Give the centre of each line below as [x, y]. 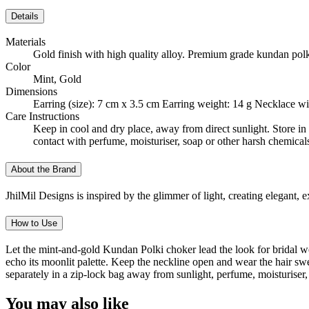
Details [25, 16]
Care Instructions [42, 117]
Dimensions [31, 92]
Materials [26, 42]
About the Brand [43, 169]
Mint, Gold [57, 79]
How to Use [34, 223]
